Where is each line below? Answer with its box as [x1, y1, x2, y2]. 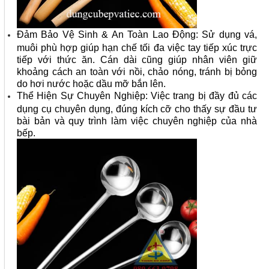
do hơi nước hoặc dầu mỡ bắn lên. [17, 79, 166, 88]
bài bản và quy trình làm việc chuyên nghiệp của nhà [17, 116, 257, 125]
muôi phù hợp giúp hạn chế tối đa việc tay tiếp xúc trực [17, 43, 257, 52]
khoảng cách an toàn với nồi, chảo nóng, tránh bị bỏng [17, 67, 257, 76]
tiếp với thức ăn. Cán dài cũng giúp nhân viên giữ [17, 55, 257, 64]
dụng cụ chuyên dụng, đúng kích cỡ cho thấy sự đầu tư [17, 104, 257, 113]
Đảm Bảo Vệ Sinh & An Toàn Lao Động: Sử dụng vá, [17, 29, 257, 40]
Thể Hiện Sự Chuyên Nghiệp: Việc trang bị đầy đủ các [17, 91, 257, 101]
